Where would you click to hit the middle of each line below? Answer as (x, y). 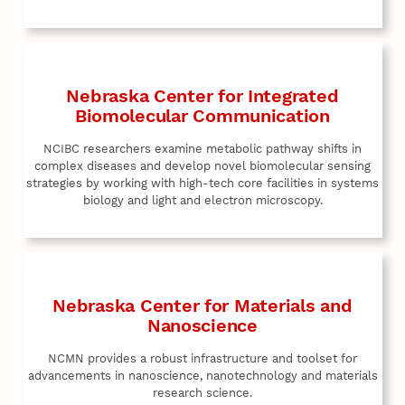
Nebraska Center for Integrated (202, 95)
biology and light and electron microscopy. (202, 200)
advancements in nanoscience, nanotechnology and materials (202, 375)
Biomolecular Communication (202, 115)
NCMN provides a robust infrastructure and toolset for (202, 358)
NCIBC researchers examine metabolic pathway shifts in (202, 148)
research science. (202, 392)
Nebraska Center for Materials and (202, 305)
